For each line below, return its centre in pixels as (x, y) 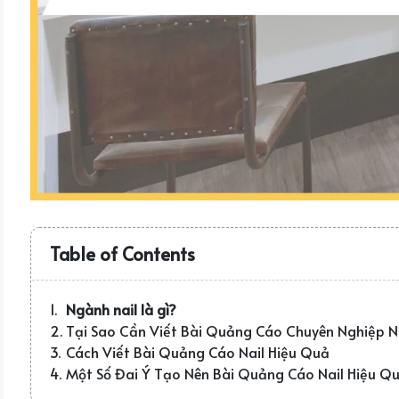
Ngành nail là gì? (121, 309)
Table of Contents (122, 254)
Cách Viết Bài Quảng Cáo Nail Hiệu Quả (198, 351)
